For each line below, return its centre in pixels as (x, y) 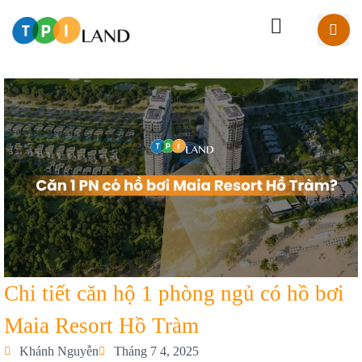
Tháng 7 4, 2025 (156, 351)
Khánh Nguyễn (59, 351)
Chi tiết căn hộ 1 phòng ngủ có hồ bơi (174, 294)
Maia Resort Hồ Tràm (101, 326)
